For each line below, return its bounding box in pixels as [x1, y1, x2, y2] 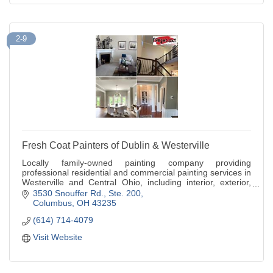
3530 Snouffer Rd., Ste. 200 [32, 188, 141, 199]
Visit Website [32, 232, 82, 243]
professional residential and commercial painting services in [22, 167, 251, 177]
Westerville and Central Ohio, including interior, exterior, [22, 177, 251, 187]
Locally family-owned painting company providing [22, 157, 251, 168]
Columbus [32, 198, 72, 208]
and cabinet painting [22, 186, 100, 197]
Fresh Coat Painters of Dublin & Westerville [22, 140, 210, 151]
